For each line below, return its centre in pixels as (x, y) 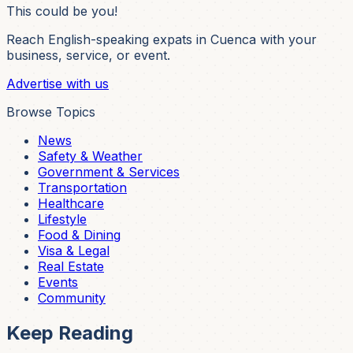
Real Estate (71, 267)
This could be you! (62, 11)
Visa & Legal (74, 251)
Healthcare (71, 204)
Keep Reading (70, 333)
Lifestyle (62, 219)
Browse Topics (51, 112)
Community (72, 298)
